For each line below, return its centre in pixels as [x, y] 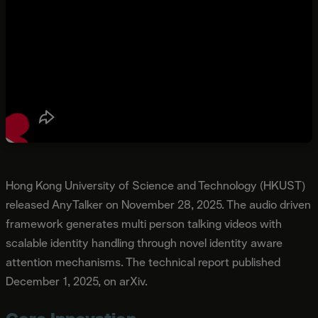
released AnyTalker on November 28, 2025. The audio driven [158, 204]
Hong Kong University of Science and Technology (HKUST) [155, 185]
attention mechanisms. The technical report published [143, 262]
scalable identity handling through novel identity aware [144, 243]
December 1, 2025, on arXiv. [77, 281]
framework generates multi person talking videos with [144, 224]
